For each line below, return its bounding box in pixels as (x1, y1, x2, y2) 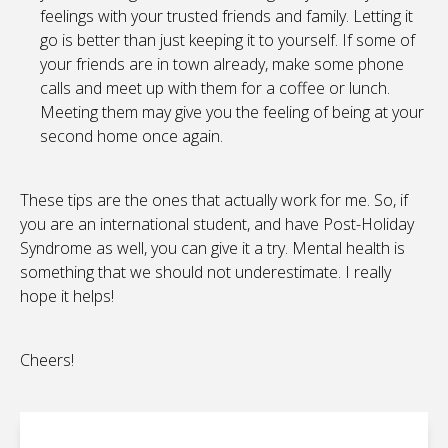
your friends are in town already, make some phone (40, 53, 404, 76)
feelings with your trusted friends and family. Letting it (40, 5, 413, 28)
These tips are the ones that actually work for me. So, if (20, 189, 408, 212)
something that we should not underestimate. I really (20, 261, 391, 284)
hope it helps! (20, 285, 114, 308)
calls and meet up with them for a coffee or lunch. (40, 77, 390, 100)
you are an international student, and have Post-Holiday (20, 213, 414, 236)
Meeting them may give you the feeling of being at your (40, 101, 424, 124)
